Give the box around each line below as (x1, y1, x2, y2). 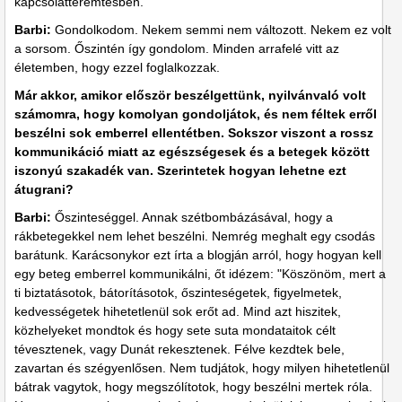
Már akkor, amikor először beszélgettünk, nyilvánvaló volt (14, 88, 366, 103)
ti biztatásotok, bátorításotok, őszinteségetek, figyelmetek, (14, 285, 342, 301)
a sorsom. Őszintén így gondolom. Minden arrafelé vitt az (14, 41, 339, 57)
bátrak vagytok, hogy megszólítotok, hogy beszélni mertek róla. (14, 380, 372, 395)
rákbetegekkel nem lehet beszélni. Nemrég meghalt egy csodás (14, 229, 375, 244)
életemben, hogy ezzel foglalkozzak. (14, 60, 220, 75)
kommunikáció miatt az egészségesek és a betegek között (14, 144, 370, 160)
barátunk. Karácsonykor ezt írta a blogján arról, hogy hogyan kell (14, 248, 381, 263)
